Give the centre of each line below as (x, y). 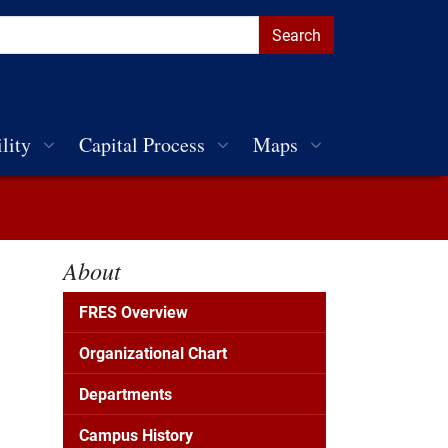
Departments (125, 393)
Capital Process (142, 144)
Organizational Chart (153, 352)
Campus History (136, 434)
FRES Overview (133, 311)
